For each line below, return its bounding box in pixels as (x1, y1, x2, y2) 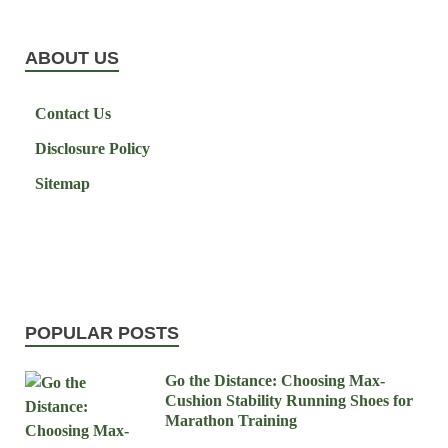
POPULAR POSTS (25, 323, 179, 344)
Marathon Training (165, 412, 297, 430)
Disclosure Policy (35, 140, 150, 158)
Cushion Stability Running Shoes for (165, 392, 413, 410)
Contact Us (35, 105, 111, 123)
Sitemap (35, 175, 90, 193)
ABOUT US (25, 48, 119, 69)
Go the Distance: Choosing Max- (165, 372, 385, 390)
